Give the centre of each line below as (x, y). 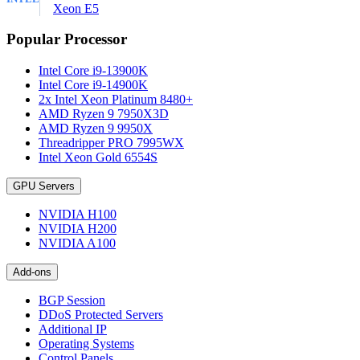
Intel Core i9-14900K (93, 85)
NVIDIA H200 (78, 229)
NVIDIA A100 (77, 243)
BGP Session (72, 301)
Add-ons (32, 272)
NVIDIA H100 (78, 215)
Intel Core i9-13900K (93, 71)
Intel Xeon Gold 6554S (98, 157)
